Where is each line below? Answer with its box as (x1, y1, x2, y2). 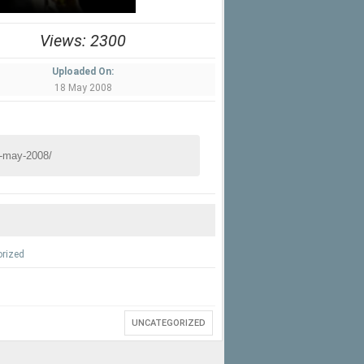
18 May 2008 (54, 82, 112, 93)
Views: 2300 (40, 31, 126, 50)
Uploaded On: (52, 66, 114, 77)
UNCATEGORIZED (132, 318, 206, 328)
